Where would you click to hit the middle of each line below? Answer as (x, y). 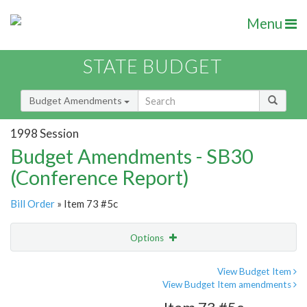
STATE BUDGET (152, 66)
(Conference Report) (100, 177)
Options (148, 238)
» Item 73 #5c (86, 204)
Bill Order (33, 204)
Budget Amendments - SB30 (132, 156)
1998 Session (45, 133)
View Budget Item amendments (228, 285)
